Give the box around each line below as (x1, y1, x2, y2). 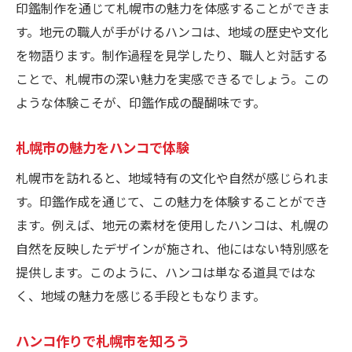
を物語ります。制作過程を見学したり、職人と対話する (16, 46, 328, 65)
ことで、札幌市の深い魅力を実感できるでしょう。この (16, 69, 328, 89)
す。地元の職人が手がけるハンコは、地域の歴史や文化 (16, 22, 328, 42)
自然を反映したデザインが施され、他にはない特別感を (16, 239, 330, 258)
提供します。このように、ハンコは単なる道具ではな (16, 262, 316, 282)
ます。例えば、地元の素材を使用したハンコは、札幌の (16, 215, 328, 235)
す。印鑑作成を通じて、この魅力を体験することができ (16, 192, 328, 211)
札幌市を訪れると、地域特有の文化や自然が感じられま (16, 168, 329, 188)
